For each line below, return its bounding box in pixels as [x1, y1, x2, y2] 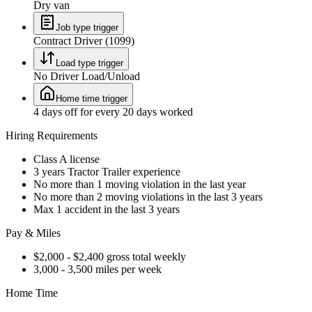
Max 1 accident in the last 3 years [33, 203, 180, 215]
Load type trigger [56, 57, 123, 68]
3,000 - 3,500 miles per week [33, 263, 162, 275]
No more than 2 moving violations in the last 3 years [33, 190, 263, 203]
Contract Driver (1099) [33, 34, 134, 47]
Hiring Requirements [6, 129, 97, 141]
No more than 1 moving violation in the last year [33, 178, 246, 190]
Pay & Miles [6, 226, 61, 239]
